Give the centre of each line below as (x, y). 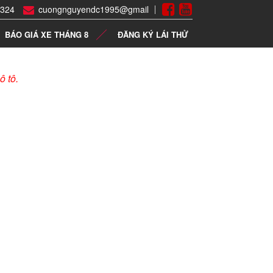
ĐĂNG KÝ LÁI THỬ (153, 34)
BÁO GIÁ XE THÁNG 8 (47, 34)
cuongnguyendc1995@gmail (94, 9)
